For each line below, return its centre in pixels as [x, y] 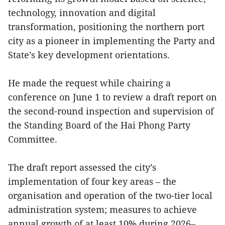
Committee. [33, 139]
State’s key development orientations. [89, 54]
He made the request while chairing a [89, 83]
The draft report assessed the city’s [82, 167]
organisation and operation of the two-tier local [110, 195]
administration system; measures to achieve [102, 209]
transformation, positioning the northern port [106, 26]
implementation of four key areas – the [92, 181]
